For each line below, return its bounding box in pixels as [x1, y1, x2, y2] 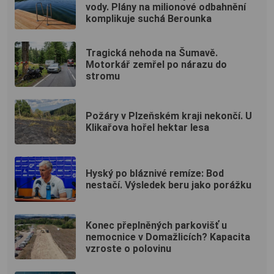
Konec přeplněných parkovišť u [86, 219, 227, 231]
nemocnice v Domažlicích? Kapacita [86, 231, 250, 243]
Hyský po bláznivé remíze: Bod [86, 168, 224, 180]
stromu [86, 70, 120, 82]
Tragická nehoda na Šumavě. [86, 46, 218, 59]
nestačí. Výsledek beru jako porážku [86, 179, 251, 191]
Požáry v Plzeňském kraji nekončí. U [86, 110, 252, 122]
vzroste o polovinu [86, 242, 171, 254]
